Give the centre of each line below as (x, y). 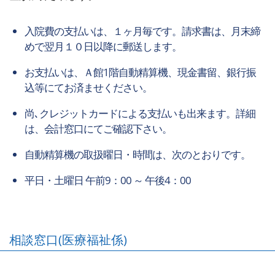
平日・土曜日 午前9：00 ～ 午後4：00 (108, 180)
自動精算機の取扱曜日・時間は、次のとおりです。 (138, 154)
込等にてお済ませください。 (89, 87)
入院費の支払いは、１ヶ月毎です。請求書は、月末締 (143, 31)
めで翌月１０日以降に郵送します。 (103, 47)
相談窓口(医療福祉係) (68, 239)
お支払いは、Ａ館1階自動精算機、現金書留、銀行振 (141, 72)
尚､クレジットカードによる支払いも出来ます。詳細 (140, 113)
